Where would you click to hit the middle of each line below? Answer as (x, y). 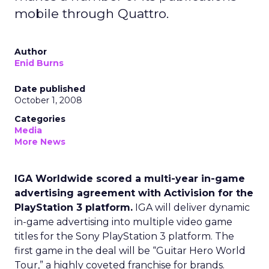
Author (31, 52)
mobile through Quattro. (92, 14)
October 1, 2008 (48, 100)
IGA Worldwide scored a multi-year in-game (130, 179)
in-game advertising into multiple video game (123, 222)
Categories (40, 119)
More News (40, 142)
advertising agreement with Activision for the (134, 193)
